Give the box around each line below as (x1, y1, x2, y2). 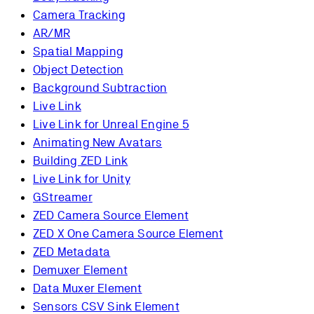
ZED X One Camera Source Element (33, 226, 224, 241)
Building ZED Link (33, 153, 128, 168)
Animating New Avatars (33, 135, 163, 150)
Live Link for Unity (33, 172, 130, 186)
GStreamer (33, 190, 93, 205)
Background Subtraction (33, 81, 168, 95)
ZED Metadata (33, 245, 111, 259)
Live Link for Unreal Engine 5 (33, 117, 189, 132)
